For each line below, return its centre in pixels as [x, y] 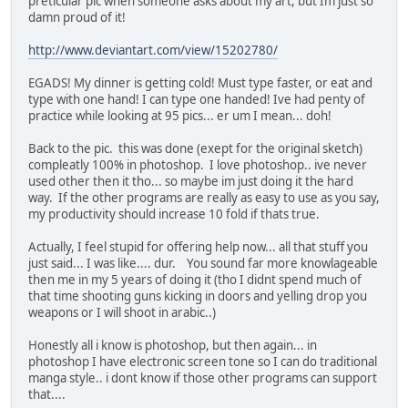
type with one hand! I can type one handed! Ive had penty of [197, 100]
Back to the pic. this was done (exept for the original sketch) [195, 149]
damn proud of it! [77, 18]
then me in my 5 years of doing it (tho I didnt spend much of [195, 280]
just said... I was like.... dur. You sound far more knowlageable [203, 264]
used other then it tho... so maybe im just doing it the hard [191, 182]
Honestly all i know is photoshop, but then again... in [173, 346]
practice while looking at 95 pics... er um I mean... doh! [183, 116]
